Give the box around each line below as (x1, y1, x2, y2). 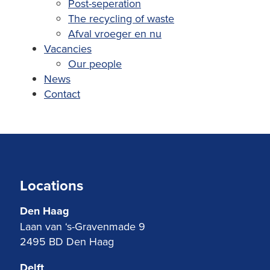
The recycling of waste (68, 11, 174, 26)
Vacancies (44, 41, 92, 56)
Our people (68, 56, 122, 71)
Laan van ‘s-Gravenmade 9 (20, 219, 145, 234)
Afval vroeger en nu (68, 26, 162, 41)
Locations (20, 175, 83, 196)
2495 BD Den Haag (20, 234, 114, 249)
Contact (44, 86, 80, 101)
